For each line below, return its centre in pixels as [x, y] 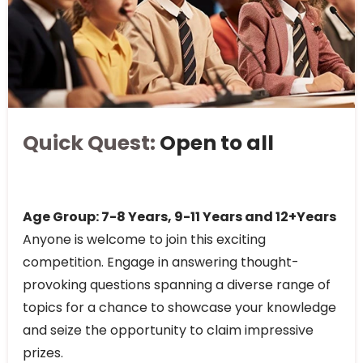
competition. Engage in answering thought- [161, 263]
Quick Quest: [91, 143]
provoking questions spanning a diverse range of [177, 285]
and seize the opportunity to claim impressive [168, 331]
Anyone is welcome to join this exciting [144, 240]
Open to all [217, 143]
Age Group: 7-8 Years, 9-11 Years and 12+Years [179, 217]
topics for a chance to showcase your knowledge [179, 308]
